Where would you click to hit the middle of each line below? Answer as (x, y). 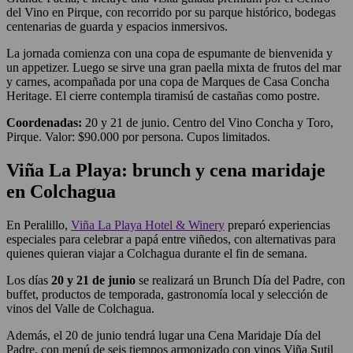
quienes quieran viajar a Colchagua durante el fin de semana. (157, 253)
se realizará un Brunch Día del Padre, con (240, 280)
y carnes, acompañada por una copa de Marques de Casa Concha (168, 82)
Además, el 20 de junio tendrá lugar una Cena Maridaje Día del (163, 335)
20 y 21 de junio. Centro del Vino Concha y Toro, (208, 123)
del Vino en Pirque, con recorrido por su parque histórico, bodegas (171, 13)
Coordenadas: (44, 123)
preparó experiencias (277, 225)
